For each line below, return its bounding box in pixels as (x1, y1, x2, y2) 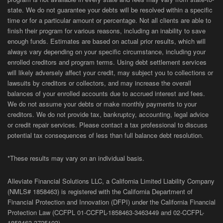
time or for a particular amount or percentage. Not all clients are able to (7, 15, 211, 25)
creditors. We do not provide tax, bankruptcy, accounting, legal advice (7, 110, 209, 119)
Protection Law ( (7, 208, 54, 218)
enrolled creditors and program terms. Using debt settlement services (7, 57, 207, 67)
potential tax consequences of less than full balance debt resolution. (7, 130, 204, 140)
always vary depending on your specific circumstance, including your (7, 47, 206, 57)
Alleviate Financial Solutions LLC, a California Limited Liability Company (7, 176, 215, 186)
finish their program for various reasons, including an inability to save (7, 26, 206, 36)
